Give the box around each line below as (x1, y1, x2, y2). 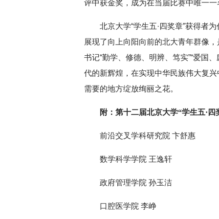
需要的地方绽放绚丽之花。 (84, 85, 178, 93)
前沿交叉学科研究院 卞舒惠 (100, 131, 196, 140)
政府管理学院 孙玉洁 (100, 178, 172, 187)
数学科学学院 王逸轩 (100, 155, 172, 163)
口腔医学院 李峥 (100, 202, 156, 210)
